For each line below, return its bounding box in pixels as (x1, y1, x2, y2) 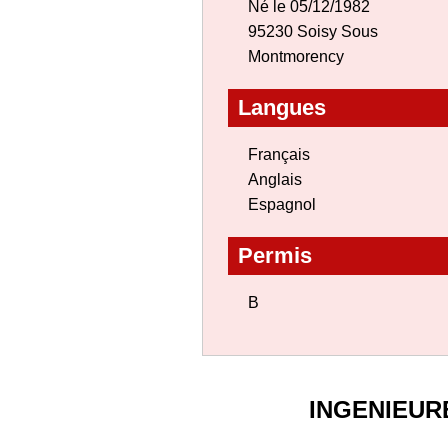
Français (248, 146, 310, 163)
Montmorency (248, 48, 344, 65)
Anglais (248, 171, 302, 188)
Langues (238, 95, 326, 120)
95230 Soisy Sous (248, 23, 378, 40)
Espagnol (248, 196, 316, 213)
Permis (238, 243, 312, 268)
